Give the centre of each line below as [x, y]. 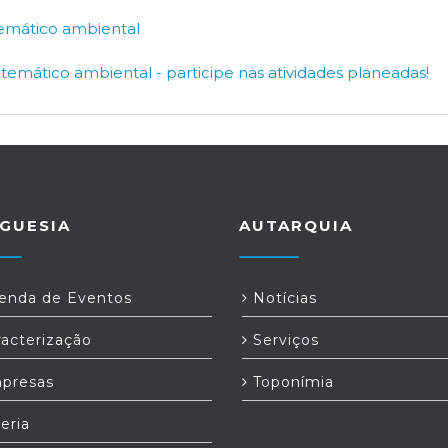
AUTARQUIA [296, 225]
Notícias [282, 298]
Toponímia [291, 382]
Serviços [283, 340]
